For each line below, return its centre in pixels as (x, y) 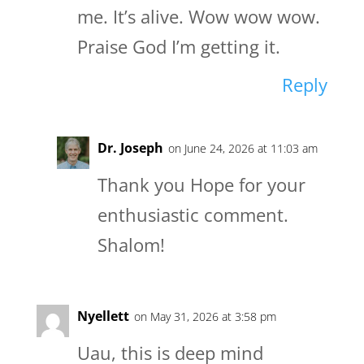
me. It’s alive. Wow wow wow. (198, 17)
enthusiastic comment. (193, 215)
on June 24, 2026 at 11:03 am (243, 149)
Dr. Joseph (130, 148)
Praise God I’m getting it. (178, 47)
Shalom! (131, 245)
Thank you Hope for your (201, 185)
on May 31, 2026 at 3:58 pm (205, 317)
